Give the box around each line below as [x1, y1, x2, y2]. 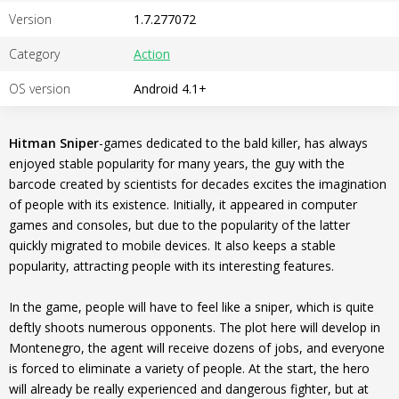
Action [134, 45, 170, 62]
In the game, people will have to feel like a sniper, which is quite [9, 298, 374, 315]
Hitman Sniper [9, 134, 99, 151]
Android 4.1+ [134, 80, 207, 97]
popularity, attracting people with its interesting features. [9, 257, 334, 274]
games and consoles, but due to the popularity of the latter [9, 216, 350, 233]
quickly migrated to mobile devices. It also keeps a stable [9, 237, 336, 254]
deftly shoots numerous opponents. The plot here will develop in [9, 319, 380, 336]
